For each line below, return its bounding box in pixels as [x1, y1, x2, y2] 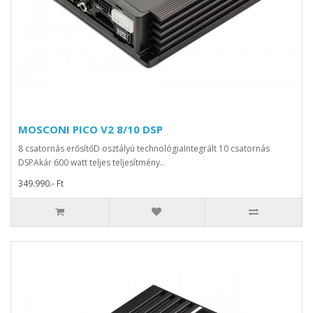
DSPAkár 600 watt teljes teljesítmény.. [18, 156, 164, 169]
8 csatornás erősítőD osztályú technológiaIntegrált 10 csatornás [18, 143, 270, 155]
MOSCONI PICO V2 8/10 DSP [18, 122, 163, 137]
